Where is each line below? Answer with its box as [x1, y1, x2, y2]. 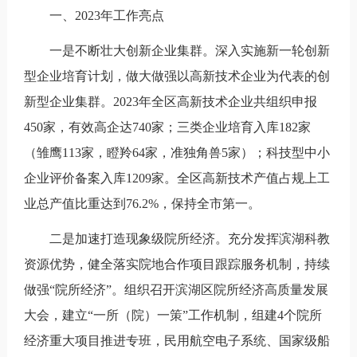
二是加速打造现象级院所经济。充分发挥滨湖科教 [49, 231, 330, 245]
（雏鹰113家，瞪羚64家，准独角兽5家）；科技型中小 [23, 145, 330, 159]
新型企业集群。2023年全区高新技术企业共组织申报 [23, 94, 317, 108]
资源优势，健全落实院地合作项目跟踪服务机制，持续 [23, 257, 330, 271]
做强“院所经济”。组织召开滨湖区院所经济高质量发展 [23, 282, 328, 296]
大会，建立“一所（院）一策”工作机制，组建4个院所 [23, 308, 322, 322]
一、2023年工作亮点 [49, 8, 164, 22]
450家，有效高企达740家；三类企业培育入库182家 [23, 120, 311, 134]
